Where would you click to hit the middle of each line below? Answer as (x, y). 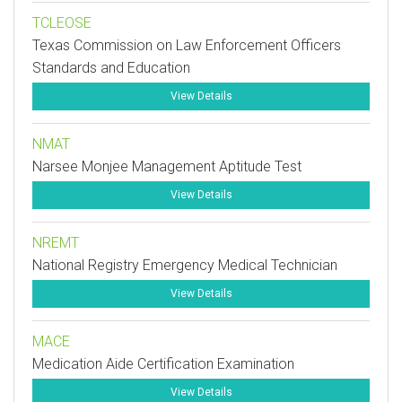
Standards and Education (111, 68)
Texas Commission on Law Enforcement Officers (187, 45)
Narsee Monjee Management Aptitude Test (167, 166)
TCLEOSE (62, 23)
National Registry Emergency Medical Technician (185, 265)
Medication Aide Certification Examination (163, 364)
